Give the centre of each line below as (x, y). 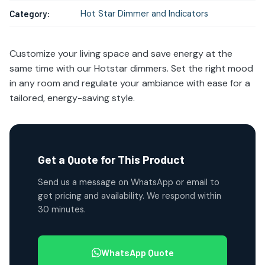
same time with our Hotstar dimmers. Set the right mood (131, 68)
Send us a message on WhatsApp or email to (129, 182)
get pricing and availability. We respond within (130, 196)
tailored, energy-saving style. (72, 98)
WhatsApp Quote (137, 252)
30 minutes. (62, 209)
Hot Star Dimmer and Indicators (144, 14)
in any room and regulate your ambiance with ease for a (130, 83)
